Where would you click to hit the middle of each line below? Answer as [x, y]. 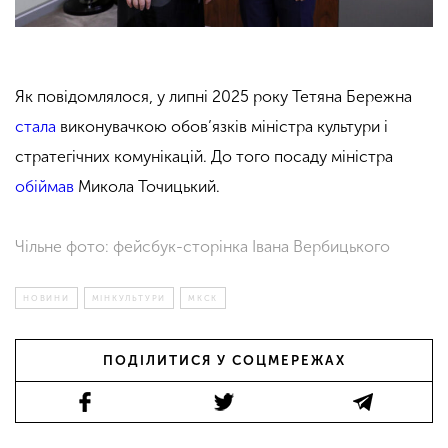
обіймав [44, 186]
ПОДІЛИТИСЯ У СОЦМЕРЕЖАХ [224, 360]
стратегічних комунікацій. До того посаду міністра [204, 156]
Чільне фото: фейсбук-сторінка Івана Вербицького [202, 246]
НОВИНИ [46, 297]
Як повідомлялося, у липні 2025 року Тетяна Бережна [213, 96]
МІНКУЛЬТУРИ [129, 297]
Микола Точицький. [147, 186]
